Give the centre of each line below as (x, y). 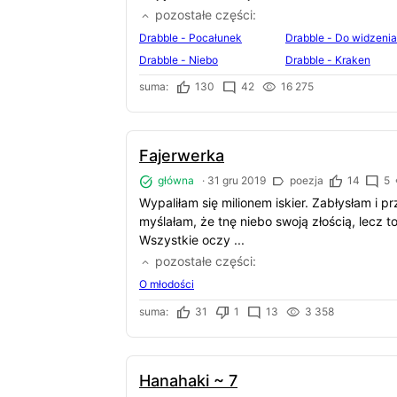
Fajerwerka (182, 156)
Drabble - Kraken (328, 59)
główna (175, 181)
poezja (305, 181)
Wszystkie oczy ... (192, 239)
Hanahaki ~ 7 (188, 380)
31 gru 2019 (237, 181)
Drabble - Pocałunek (191, 37)
